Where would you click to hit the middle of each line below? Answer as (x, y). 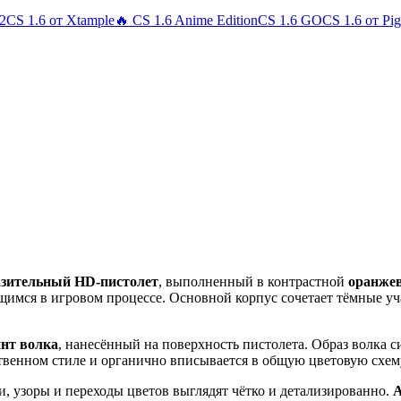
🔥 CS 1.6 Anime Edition (186, 20)
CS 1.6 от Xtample (60, 20)
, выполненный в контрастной (253, 282)
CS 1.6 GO (290, 20)
